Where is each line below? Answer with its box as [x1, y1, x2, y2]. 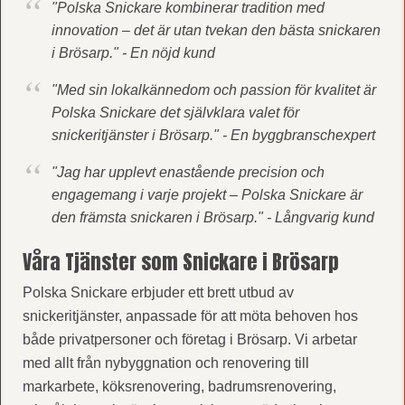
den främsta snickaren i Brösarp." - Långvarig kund [51, 209, 374, 225]
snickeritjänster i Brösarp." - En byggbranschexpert [51, 127, 375, 143]
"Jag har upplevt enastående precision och [51, 164, 325, 180]
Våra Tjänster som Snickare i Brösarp [22, 246, 339, 277]
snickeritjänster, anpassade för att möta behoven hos [22, 307, 358, 324]
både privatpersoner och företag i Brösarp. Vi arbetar [22, 331, 357, 347]
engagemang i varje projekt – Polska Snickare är [51, 186, 363, 202]
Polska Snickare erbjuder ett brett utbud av [22, 284, 294, 300]
